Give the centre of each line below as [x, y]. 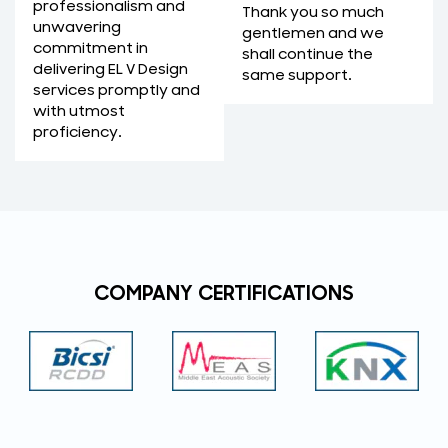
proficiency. [77, 133]
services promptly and [116, 91]
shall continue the [307, 54]
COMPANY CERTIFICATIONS [224, 294]
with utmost [79, 112]
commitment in [90, 49]
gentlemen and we [313, 33]
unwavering [77, 28]
